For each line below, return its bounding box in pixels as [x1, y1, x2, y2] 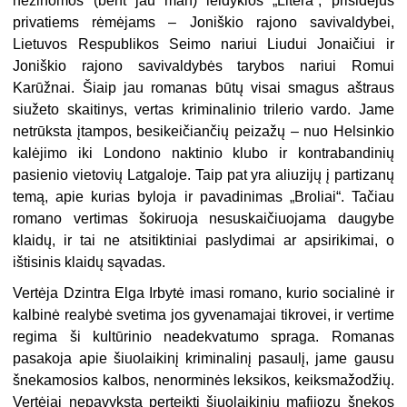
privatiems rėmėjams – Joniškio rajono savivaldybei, [13, 15, 394, 31]
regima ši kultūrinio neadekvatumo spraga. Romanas [13, 329, 394, 345]
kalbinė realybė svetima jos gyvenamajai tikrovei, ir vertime [13, 307, 394, 323]
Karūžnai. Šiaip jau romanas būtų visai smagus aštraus [13, 80, 394, 96]
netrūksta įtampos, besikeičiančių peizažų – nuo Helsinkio [13, 124, 394, 140]
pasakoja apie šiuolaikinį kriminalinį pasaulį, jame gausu [13, 351, 394, 367]
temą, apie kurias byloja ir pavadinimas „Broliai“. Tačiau [13, 189, 394, 205]
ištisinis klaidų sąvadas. [13, 254, 166, 271]
